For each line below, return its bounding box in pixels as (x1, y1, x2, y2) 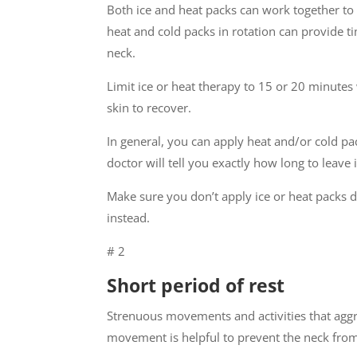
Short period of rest (107, 273, 285, 299)
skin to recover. (107, 100, 192, 116)
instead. (107, 210, 151, 226)
